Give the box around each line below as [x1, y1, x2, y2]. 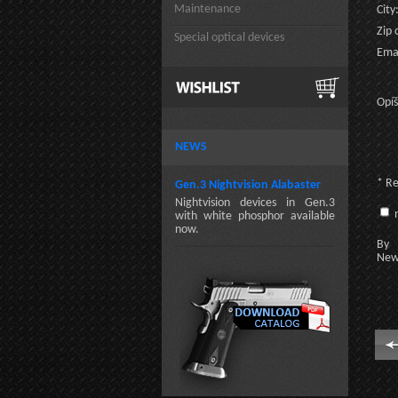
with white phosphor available [175, 210, 335, 223]
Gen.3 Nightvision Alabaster [175, 179, 321, 192]
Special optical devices [174, 31, 284, 44]
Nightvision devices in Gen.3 [175, 196, 335, 210]
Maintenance [174, 3, 241, 16]
